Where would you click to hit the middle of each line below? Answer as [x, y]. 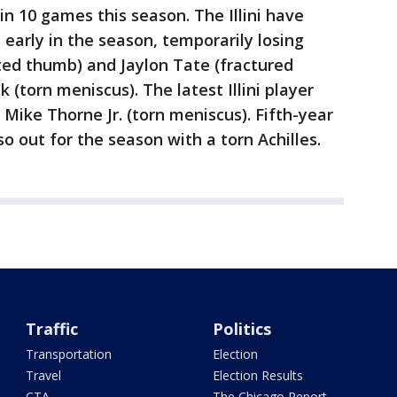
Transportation [69, 354]
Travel [44, 376]
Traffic [52, 329]
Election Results [257, 376]
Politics [241, 329]
